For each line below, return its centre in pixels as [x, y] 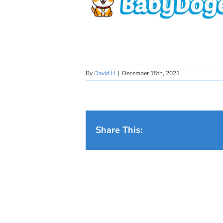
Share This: [119, 130]
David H [105, 73]
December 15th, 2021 [151, 73]
